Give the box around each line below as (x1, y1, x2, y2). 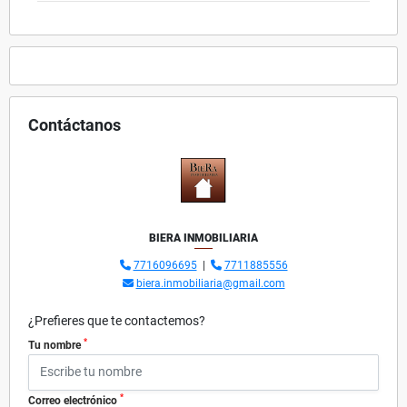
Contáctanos (28, 114, 121, 134)
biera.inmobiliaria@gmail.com (135, 276, 285, 290)
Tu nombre (28, 338, 84, 352)
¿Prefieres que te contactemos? (28, 313, 205, 328)
